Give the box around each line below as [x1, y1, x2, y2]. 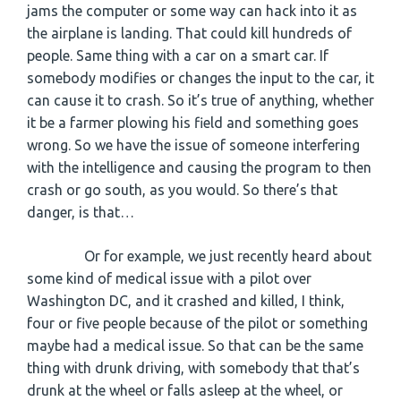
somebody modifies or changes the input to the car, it [27, 69, 374, 86]
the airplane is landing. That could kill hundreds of [27, 24, 352, 41]
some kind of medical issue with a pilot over [27, 269, 311, 286]
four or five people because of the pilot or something [27, 314, 368, 331]
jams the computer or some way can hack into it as [27, 2, 357, 19]
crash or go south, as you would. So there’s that [27, 181, 337, 198]
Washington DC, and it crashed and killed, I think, [27, 292, 345, 309]
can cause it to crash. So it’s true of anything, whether [27, 91, 374, 108]
